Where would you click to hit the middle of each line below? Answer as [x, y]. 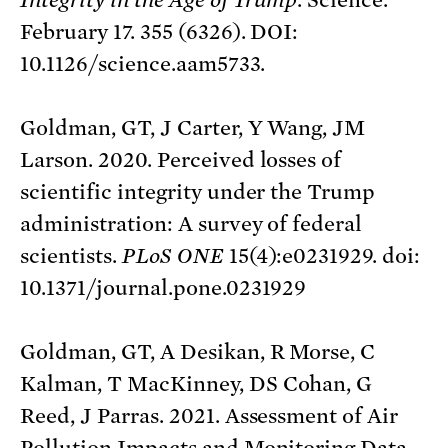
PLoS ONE [172, 255]
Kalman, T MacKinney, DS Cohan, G [196, 383]
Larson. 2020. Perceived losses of [181, 159]
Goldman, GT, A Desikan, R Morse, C [198, 351]
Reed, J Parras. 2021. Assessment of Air [209, 415]
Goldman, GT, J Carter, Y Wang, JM [193, 127]
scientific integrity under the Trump [198, 191]
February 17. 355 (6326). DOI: [159, 31]
